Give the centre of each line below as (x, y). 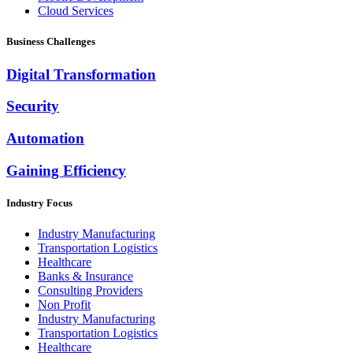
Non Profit (64, 305)
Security (33, 106)
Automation (45, 139)
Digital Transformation (81, 74)
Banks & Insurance (85, 277)
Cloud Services (76, 11)
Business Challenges (51, 42)
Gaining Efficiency (66, 170)
